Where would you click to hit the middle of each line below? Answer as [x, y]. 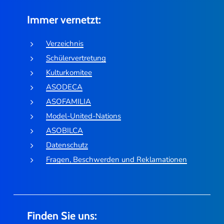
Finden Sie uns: [62, 215]
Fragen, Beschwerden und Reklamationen [117, 160]
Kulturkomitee [69, 73]
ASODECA [64, 87]
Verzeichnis [65, 44]
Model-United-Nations [84, 116]
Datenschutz [67, 145]
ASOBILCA [65, 131]
